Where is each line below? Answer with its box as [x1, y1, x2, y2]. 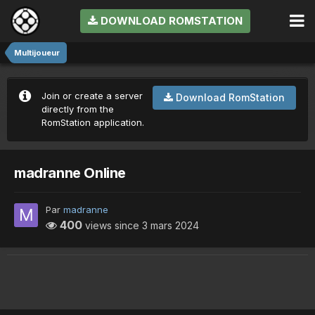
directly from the [41, 103, 114, 115]
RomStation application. [41, 117, 144, 129]
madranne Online [14, 164, 126, 181]
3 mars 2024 [142, 219, 199, 231]
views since [82, 219, 142, 231]
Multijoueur [14, 48, 60, 58]
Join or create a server [41, 90, 143, 102]
